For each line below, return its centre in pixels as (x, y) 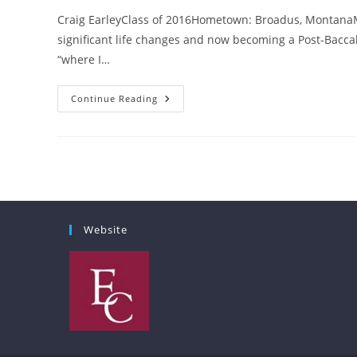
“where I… (84, 59)
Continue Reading (114, 98)
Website (106, 229)
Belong (178, 120)
